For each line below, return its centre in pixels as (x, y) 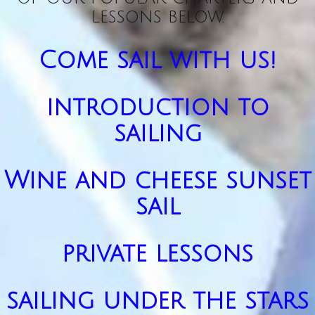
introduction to (157, 108)
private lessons (157, 254)
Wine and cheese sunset (157, 181)
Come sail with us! (157, 60)
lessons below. (157, 17)
